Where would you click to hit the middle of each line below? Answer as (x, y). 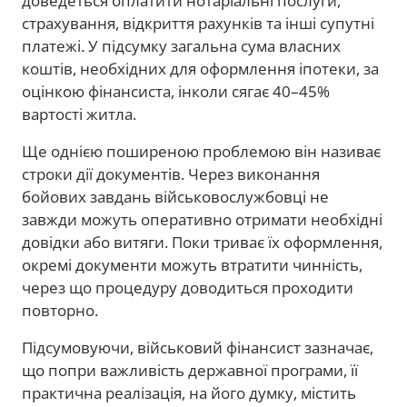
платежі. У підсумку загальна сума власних (181, 45)
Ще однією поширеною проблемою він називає (201, 151)
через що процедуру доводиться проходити (188, 287)
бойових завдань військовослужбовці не (175, 196)
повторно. (60, 310)
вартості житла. (79, 114)
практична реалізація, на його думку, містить (189, 392)
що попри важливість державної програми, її (190, 370)
